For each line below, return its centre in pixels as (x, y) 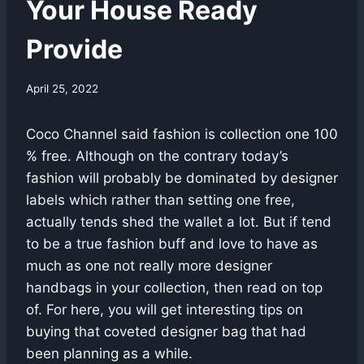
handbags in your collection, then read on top (174, 287)
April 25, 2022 (62, 88)
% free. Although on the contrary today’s (157, 156)
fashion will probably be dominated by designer (182, 178)
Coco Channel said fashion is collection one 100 (182, 134)
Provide (74, 50)
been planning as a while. (109, 353)
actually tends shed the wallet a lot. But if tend (179, 221)
